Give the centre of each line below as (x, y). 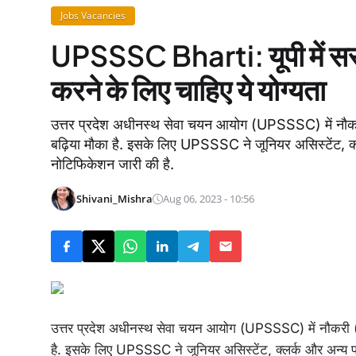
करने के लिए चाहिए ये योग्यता (188, 89)
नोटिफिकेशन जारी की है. (112, 164)
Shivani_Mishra (114, 198)
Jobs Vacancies (93, 15)
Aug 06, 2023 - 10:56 (209, 198)
